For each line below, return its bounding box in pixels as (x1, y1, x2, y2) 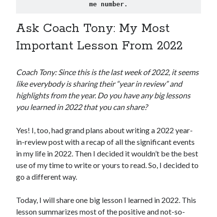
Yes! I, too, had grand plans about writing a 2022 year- (16, 125, 193, 135)
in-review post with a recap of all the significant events (16, 137, 195, 146)
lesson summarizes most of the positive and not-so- (16, 206, 186, 216)
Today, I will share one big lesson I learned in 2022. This (16, 195, 197, 204)
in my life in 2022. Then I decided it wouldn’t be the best (16, 148, 199, 158)
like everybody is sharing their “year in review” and (16, 78, 183, 88)
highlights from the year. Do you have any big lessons (16, 90, 191, 100)
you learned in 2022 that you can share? (16, 102, 148, 111)
